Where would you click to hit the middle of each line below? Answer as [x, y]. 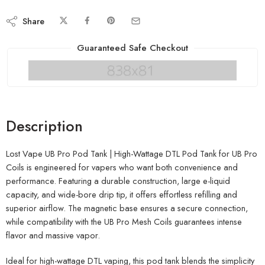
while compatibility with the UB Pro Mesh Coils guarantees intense [124, 222]
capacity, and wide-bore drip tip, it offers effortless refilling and [122, 195]
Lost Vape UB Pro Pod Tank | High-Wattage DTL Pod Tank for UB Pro [132, 154]
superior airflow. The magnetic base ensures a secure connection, [127, 208]
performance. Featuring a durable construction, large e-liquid [118, 181]
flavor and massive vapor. [53, 235]
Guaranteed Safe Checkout [132, 48]
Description [44, 126]
